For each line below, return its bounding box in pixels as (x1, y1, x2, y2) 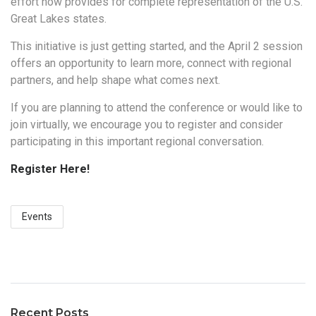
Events (22, 210, 52, 222)
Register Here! (11, 162, 90, 176)
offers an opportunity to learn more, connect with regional (11, 56, 291, 70)
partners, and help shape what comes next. (11, 73, 220, 87)
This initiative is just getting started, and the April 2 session (11, 39, 303, 53)
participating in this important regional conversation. (11, 134, 264, 148)
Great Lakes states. (11, 11, 107, 25)
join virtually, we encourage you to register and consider (11, 117, 283, 131)
